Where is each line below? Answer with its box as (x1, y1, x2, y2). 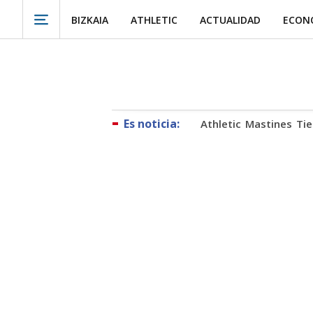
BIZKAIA (71, 13, 109, 27)
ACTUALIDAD (200, 13, 261, 27)
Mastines (245, 117, 292, 131)
